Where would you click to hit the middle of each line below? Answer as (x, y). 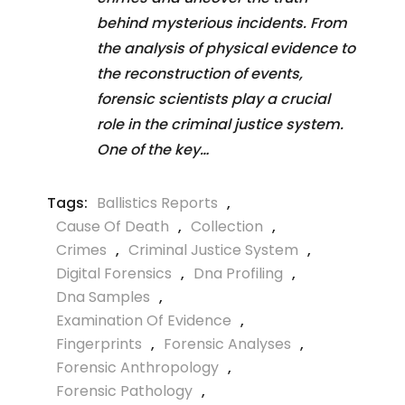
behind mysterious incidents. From (222, 23)
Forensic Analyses (227, 344)
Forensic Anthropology (137, 367)
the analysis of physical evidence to (226, 48)
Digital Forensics (114, 273)
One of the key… (153, 149)
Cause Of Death (113, 226)
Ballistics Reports (157, 202)
